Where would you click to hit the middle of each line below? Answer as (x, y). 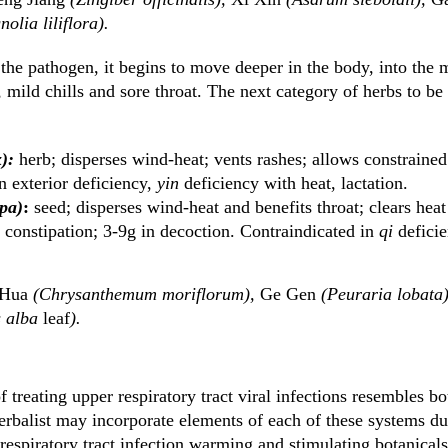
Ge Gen (288, 294)
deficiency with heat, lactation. (293, 183)
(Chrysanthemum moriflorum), (144, 294)
